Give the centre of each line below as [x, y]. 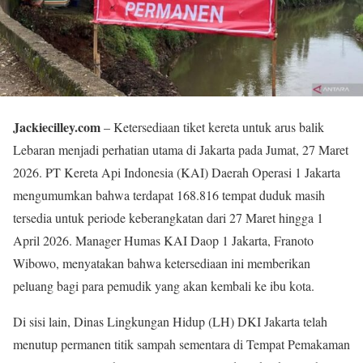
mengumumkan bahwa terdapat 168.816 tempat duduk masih [169, 194]
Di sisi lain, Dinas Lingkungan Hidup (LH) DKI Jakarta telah [170, 321]
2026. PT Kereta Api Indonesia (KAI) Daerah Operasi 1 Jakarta [177, 172]
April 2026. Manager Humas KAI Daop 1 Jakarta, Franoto [163, 240]
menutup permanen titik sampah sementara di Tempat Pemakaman [181, 344]
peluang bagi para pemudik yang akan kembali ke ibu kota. [164, 285]
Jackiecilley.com [57, 126]
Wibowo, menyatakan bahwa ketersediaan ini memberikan [162, 263]
